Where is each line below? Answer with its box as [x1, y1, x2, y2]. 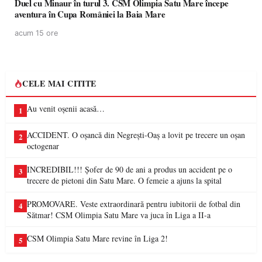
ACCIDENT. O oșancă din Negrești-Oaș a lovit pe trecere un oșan [27, 129, 245, 140]
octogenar [27, 140, 59, 151]
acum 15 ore [15, 29, 58, 37]
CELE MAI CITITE [22, 77, 96, 89]
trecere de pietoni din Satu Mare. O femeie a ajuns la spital [27, 175, 222, 186]
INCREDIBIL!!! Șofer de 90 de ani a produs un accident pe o [27, 164, 232, 175]
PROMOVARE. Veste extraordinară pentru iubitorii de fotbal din [27, 198, 240, 209]
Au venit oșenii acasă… [27, 103, 105, 114]
